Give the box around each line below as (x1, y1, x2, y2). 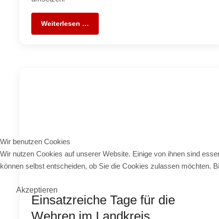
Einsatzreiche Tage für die (31, 192, 175, 207)
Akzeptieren (16, 185, 58, 194)
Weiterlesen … (41, 19, 89, 27)
